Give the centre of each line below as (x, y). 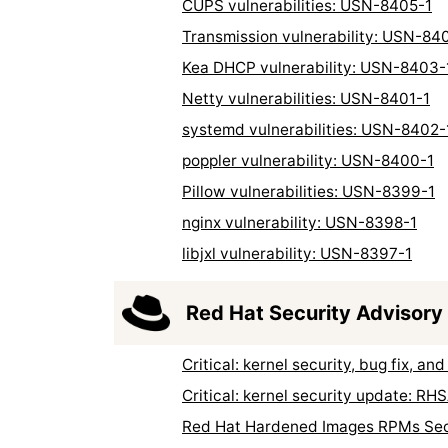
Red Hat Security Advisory (314, 312)
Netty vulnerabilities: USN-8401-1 (306, 98)
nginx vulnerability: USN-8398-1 (299, 222)
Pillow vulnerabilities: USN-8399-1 (308, 191)
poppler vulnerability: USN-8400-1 (308, 160)
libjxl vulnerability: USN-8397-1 (297, 253)
